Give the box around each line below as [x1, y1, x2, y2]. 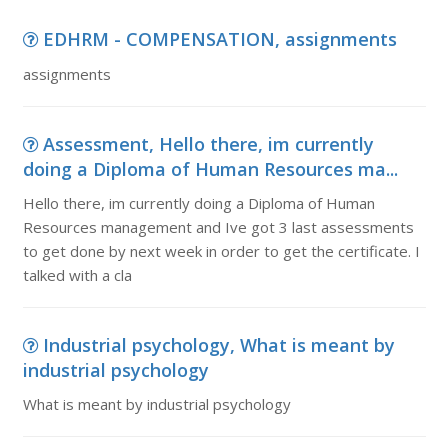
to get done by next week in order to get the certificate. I [22, 241, 420, 261]
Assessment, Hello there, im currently [42, 132, 374, 156]
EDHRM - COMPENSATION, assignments [42, 27, 397, 51]
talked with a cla [22, 265, 132, 285]
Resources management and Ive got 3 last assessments [22, 217, 414, 237]
